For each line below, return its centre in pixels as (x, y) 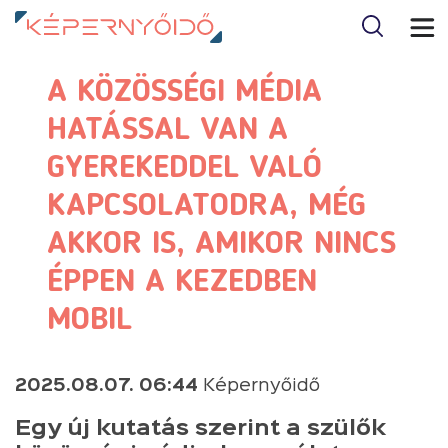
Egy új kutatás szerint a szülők (200, 429)
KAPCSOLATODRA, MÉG (206, 207)
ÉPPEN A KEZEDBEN (182, 283)
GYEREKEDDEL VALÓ (184, 169)
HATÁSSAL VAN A (167, 131)
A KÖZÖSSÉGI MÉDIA (184, 93)
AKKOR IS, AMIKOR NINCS (221, 245)
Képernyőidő (259, 386)
